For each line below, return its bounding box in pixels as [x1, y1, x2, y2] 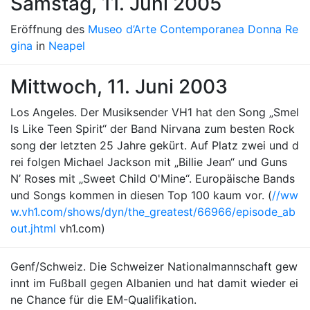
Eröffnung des [10, 22, 88, 36]
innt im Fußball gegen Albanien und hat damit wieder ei [10, 276, 298, 290]
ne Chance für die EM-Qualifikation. [10, 293, 197, 307]
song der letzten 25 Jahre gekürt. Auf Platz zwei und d [10, 138, 299, 152]
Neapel [48, 39, 85, 53]
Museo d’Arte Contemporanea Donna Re [88, 22, 298, 36]
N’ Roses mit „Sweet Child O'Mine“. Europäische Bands [10, 172, 295, 185]
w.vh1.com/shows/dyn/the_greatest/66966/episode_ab [10, 205, 295, 219]
